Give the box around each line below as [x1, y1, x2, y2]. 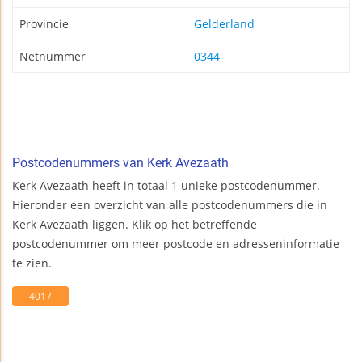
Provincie [19, 16, 69, 32]
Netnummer [19, 48, 86, 65]
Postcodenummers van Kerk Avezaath [12, 155, 229, 171]
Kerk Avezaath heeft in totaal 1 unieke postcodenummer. [12, 178, 320, 194]
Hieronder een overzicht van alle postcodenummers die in [12, 197, 327, 213]
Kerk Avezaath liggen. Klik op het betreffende [12, 217, 257, 233]
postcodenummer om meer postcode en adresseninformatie [12, 236, 339, 252]
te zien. [12, 255, 52, 271]
